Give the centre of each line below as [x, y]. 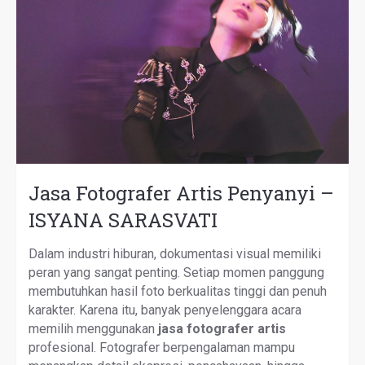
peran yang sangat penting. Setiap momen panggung [176, 272]
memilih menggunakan [93, 328]
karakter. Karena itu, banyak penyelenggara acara [165, 310]
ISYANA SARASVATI [123, 220]
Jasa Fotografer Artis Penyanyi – [181, 193]
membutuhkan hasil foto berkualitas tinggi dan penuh [178, 291]
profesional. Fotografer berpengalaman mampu [162, 347]
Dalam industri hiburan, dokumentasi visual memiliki [175, 253]
